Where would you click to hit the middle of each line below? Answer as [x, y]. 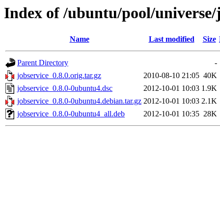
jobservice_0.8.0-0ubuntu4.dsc [65, 88]
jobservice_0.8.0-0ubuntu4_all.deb [71, 114]
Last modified [171, 39]
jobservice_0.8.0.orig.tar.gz [59, 76]
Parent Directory [43, 63]
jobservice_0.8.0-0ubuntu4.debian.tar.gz [79, 101]
